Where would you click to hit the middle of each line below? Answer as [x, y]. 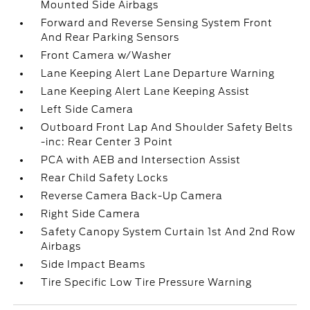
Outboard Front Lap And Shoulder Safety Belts [167, 127]
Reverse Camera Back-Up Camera [132, 196]
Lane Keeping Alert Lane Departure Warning [158, 73]
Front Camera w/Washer [107, 55]
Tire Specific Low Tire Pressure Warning [147, 282]
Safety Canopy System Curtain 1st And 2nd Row [168, 232]
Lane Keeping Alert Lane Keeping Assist [146, 91]
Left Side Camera [88, 109]
